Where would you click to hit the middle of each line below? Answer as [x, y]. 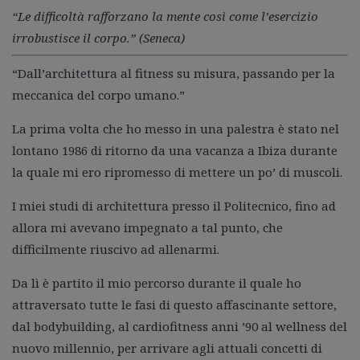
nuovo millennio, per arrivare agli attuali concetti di [167, 348]
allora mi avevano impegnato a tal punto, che [147, 227]
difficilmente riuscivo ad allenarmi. [116, 249]
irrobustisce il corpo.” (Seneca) [98, 37]
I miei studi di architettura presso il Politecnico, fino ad [174, 205]
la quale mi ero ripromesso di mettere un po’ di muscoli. [177, 172]
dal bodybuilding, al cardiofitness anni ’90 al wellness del [180, 326]
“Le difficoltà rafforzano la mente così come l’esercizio [165, 16]
